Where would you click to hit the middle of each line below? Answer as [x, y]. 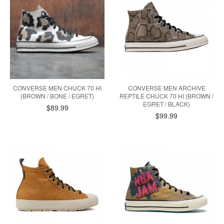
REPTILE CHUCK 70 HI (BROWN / [167, 95]
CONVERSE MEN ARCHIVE [166, 87]
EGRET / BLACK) [167, 103]
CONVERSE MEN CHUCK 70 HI [57, 87]
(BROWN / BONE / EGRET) [57, 95]
